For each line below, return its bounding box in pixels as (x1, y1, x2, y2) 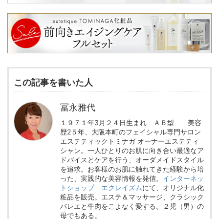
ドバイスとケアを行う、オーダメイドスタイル (60, 155, 204, 164)
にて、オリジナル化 (142, 183, 204, 192)
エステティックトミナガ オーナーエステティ (60, 137, 199, 146)
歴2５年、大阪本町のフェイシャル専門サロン (60, 128, 201, 136)
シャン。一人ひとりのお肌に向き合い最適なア (60, 146, 204, 155)
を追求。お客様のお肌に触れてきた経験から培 (60, 165, 204, 174)
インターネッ (163, 174, 204, 183)
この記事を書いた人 (14, 77, 93, 88)
